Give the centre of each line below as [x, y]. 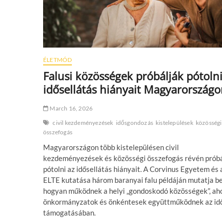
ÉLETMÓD [58, 59]
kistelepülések [174, 122]
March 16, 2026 [71, 108]
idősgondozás [135, 122]
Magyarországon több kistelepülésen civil [111, 147]
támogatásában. [69, 212]
